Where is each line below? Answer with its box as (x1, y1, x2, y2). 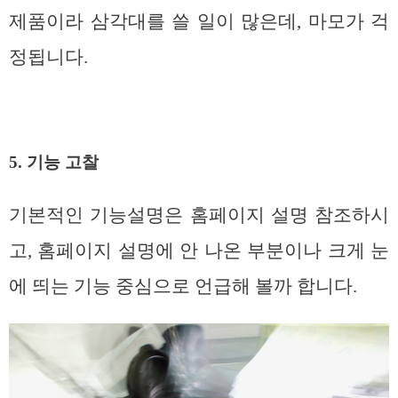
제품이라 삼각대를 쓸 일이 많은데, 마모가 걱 (9, 11, 389, 33)
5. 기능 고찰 (9, 152, 99, 171)
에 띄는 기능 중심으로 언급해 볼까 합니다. (9, 275, 357, 297)
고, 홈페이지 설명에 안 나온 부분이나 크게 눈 (9, 239, 389, 261)
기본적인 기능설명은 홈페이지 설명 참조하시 (9, 203, 389, 226)
